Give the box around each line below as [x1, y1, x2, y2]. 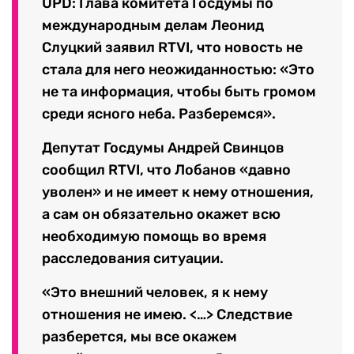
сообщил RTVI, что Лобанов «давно [42, 160, 291, 179]
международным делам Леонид [42, 16, 264, 34]
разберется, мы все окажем [42, 327, 237, 345]
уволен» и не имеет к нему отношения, [42, 183, 314, 201]
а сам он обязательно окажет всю [42, 205, 281, 223]
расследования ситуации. [42, 249, 224, 267]
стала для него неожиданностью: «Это [42, 60, 314, 78]
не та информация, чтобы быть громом [42, 82, 316, 100]
